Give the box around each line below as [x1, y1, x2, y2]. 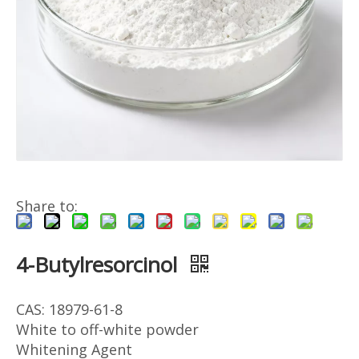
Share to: [16, 196, 78, 216]
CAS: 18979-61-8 [16, 300, 123, 319]
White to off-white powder [16, 320, 199, 339]
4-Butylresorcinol [16, 250, 183, 279]
